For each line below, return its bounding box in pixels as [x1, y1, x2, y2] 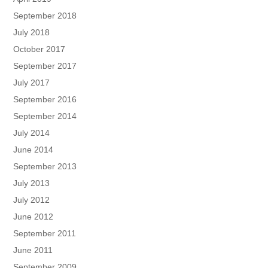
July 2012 [13, 195, 50, 205]
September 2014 [13, 111, 77, 121]
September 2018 [13, 11, 77, 21]
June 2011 [13, 245, 53, 255]
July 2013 [13, 178, 50, 188]
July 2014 [13, 128, 50, 138]
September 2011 [13, 229, 77, 239]
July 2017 [13, 78, 50, 88]
